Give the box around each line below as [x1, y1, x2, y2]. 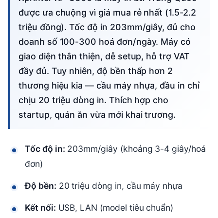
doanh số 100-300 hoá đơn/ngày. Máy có [18, 36, 191, 47]
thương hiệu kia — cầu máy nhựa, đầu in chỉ [18, 80, 200, 91]
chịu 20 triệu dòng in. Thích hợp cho [18, 94, 169, 105]
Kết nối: [25, 202, 56, 213]
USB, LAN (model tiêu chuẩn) [55, 202, 174, 213]
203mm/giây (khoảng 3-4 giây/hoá [65, 143, 206, 154]
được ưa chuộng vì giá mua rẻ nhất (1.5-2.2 [18, 7, 196, 18]
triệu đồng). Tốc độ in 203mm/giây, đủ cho [18, 21, 196, 32]
